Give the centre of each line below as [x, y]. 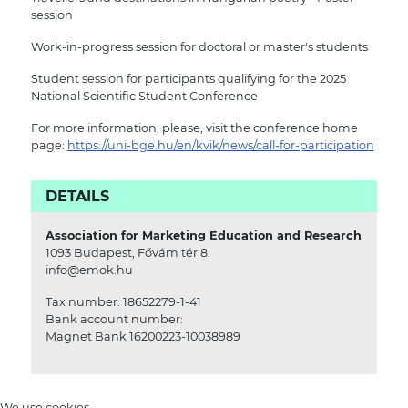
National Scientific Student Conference [144, 97]
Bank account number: [114, 319]
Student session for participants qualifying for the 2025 [188, 79]
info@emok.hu [89, 270]
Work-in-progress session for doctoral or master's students [199, 47]
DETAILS [77, 196]
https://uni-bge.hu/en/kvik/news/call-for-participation [220, 146]
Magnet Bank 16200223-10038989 [143, 336]
